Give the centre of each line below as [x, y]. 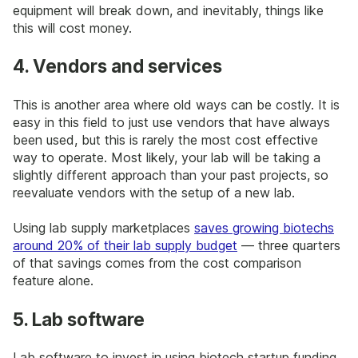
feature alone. [53, 281]
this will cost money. [72, 28]
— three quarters [289, 246]
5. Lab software [79, 319]
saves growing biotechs [264, 228]
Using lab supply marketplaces [103, 228]
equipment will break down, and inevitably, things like [168, 10]
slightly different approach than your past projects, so [171, 175]
